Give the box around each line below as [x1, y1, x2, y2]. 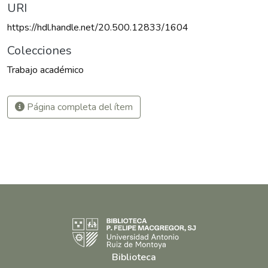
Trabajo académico [7, 63, 84, 77]
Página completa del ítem [25, 100, 133, 114]
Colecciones [7, 42, 72, 59]
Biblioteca [112, 251, 156, 264]
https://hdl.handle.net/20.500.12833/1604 [7, 21, 188, 35]
